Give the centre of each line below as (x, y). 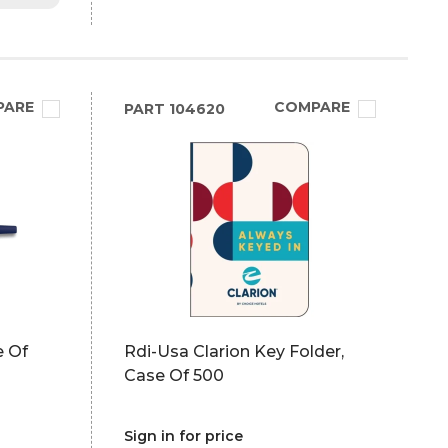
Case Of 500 (173, 375)
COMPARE (311, 107)
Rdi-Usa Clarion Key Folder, (233, 351)
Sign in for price (183, 436)
